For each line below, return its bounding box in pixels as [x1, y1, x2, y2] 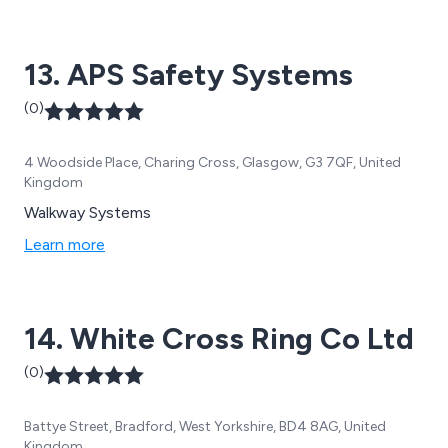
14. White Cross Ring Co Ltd [24, 320, 414, 358]
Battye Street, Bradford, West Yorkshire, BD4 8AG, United [24, 418, 386, 436]
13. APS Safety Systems [24, 56, 353, 94]
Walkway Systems [24, 203, 151, 223]
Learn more [24, 235, 105, 255]
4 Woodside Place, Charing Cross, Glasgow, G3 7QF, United [24, 154, 401, 172]
